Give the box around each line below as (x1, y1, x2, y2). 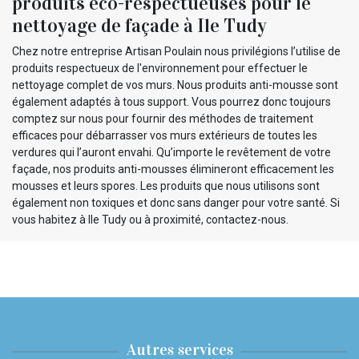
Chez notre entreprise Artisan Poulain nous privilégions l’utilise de (12, 45, 341, 58)
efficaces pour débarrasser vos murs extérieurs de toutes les (12, 129, 317, 143)
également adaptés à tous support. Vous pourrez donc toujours (12, 95, 331, 109)
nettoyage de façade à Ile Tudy (12, 14, 267, 38)
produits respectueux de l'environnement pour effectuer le (12, 62, 308, 75)
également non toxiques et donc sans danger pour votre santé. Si (12, 196, 340, 210)
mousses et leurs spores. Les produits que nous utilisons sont (12, 179, 320, 193)
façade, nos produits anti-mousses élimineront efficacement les (12, 163, 334, 176)
